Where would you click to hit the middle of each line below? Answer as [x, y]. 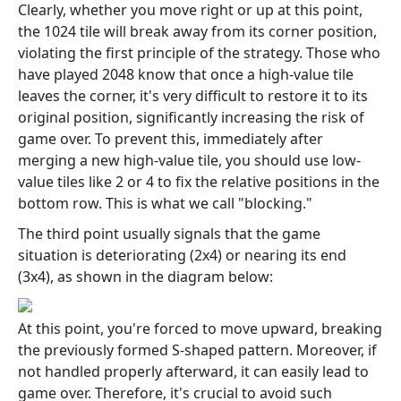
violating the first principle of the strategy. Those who [199, 52]
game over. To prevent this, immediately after [171, 138]
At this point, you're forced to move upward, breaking [200, 328]
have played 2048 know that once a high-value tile [186, 74]
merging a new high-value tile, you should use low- [189, 160]
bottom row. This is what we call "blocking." [165, 203]
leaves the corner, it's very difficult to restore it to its [193, 95]
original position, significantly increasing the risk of [191, 117]
